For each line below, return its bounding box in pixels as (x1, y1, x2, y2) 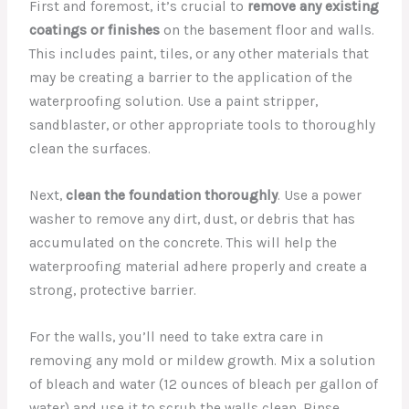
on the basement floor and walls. (160, 22, 375, 39)
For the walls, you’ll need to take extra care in (29, 329, 324, 346)
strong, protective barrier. (29, 282, 197, 299)
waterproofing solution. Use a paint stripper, (29, 93, 319, 110)
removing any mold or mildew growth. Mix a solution (29, 352, 376, 370)
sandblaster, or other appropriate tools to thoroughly (29, 117, 376, 134)
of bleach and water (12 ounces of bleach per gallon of (29, 376, 379, 393)
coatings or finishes (29, 22, 161, 39)
